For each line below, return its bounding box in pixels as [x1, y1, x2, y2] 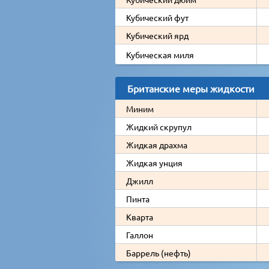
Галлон [126, 229, 153, 240]
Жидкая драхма [126, 139, 187, 150]
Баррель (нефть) [126, 247, 191, 258]
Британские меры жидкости [127, 82, 255, 94]
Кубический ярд [126, 29, 189, 41]
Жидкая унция [126, 157, 183, 168]
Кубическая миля [126, 49, 194, 60]
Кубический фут [126, 11, 189, 23]
